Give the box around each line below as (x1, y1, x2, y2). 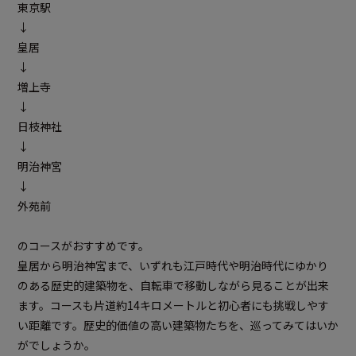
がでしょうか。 (17, 337, 95, 354)
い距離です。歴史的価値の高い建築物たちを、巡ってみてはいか (17, 317, 339, 334)
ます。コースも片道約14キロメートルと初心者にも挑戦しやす (17, 297, 329, 314)
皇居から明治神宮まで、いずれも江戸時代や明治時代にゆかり (17, 257, 328, 274)
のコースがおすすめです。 (17, 238, 149, 254)
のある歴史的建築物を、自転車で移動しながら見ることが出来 (17, 277, 329, 294)
